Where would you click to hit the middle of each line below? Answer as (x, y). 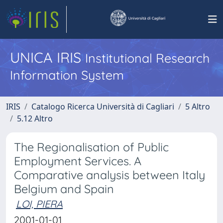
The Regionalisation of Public (91, 147)
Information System (67, 75)
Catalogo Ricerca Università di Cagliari (103, 107)
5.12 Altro (35, 118)
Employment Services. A (78, 161)
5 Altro (198, 107)
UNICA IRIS (48, 57)
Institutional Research (147, 58)
